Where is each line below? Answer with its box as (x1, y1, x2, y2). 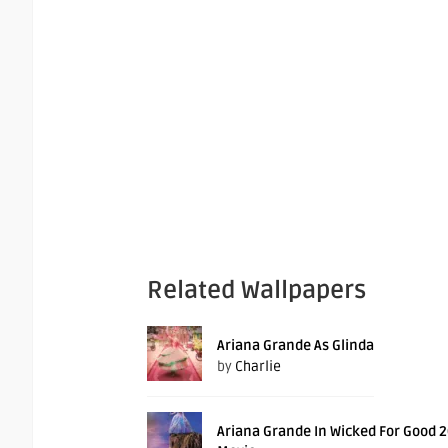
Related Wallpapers (147, 276, 366, 306)
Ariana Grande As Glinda (217, 337, 374, 355)
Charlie (235, 358, 281, 376)
